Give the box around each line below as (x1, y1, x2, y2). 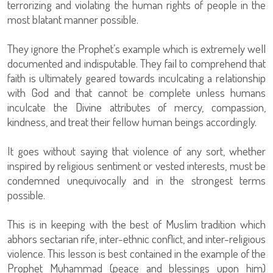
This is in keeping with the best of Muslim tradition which (7, 216, 266, 232)
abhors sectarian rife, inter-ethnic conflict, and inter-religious (7, 231, 266, 247)
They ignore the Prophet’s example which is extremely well (7, 41, 266, 57)
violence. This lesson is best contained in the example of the (7, 246, 266, 261)
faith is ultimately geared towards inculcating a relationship (7, 70, 266, 86)
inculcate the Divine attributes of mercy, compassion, (7, 99, 266, 115)
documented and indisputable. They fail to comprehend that (7, 55, 266, 71)
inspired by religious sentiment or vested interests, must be (7, 158, 266, 174)
